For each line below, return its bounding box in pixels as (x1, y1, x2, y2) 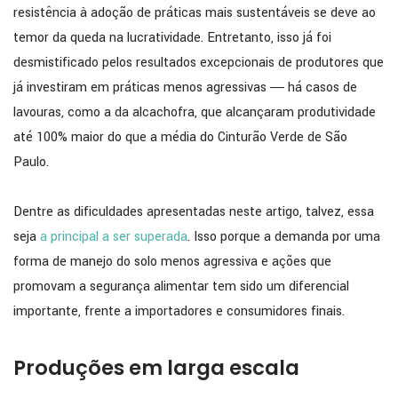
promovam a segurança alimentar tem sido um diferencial (13, 277, 349, 297)
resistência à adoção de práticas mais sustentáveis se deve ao (13, 4, 376, 23)
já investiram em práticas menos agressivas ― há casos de (13, 78, 357, 98)
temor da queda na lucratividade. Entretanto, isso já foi (13, 28, 331, 48)
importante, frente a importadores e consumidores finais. (13, 302, 345, 322)
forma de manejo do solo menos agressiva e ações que (13, 252, 331, 272)
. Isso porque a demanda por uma (187, 227, 380, 247)
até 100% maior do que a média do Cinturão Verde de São (13, 128, 347, 147)
